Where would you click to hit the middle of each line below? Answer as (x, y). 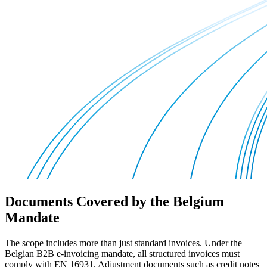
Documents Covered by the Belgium (114, 202)
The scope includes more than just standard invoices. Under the (123, 243)
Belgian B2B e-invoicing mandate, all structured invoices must (122, 254)
